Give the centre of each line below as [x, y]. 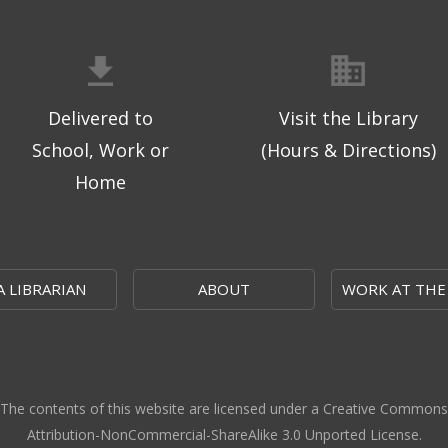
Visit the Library [348, 118]
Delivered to [100, 118]
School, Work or [100, 150]
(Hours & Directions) [348, 150]
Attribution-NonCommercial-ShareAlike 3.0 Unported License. [224, 435]
